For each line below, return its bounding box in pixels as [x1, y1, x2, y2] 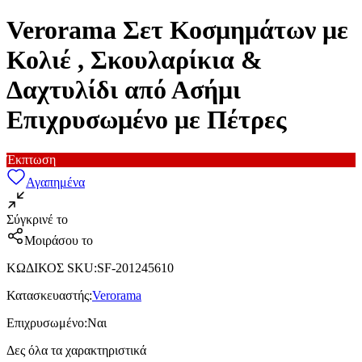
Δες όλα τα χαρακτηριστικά [6, 343, 146, 357]
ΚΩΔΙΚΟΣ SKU [6, 260, 94, 275]
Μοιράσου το [24, 233, 93, 247]
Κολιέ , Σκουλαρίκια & [6, 45, 263, 75]
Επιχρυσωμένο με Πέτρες [6, 105, 287, 135]
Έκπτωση [6, 152, 56, 166]
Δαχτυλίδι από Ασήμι [6, 75, 241, 105]
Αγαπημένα [26, 175, 85, 189]
